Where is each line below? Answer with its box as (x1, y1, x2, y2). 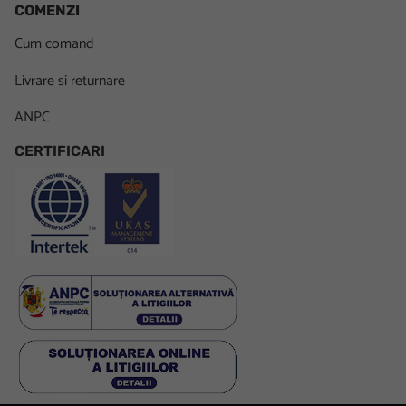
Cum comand (14, 32, 93, 57)
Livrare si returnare (14, 68, 125, 93)
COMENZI (14, 2, 80, 20)
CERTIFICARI (14, 141, 105, 159)
